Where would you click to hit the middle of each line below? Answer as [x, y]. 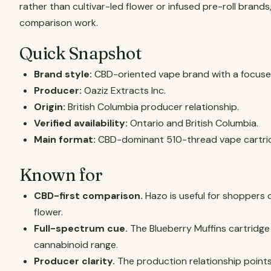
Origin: [50, 107]
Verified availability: [81, 123]
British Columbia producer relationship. [152, 107]
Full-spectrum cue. [81, 228]
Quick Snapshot [80, 53]
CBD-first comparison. [88, 196]
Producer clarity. [74, 261]
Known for [61, 175]
